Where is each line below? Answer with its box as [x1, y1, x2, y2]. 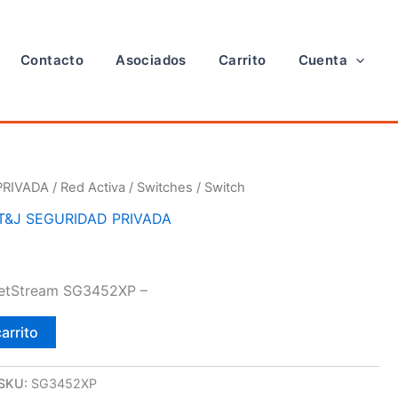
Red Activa [60, 179, 126, 195]
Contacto [20, 52, 84, 68]
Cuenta [298, 52, 347, 68]
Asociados [115, 52, 187, 68]
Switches [137, 179, 194, 195]
